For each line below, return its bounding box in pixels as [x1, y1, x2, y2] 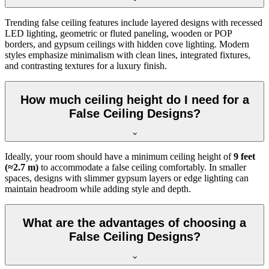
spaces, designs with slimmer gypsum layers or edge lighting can [5, 173, 249, 184]
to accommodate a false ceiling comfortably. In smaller [41, 162, 246, 173]
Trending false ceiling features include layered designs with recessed [5, 17, 262, 28]
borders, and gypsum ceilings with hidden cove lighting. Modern [5, 39, 249, 50]
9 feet [234, 151, 255, 162]
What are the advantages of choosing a [23, 216, 246, 230]
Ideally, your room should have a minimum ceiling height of [5, 151, 234, 162]
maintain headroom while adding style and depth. [5, 184, 191, 195]
